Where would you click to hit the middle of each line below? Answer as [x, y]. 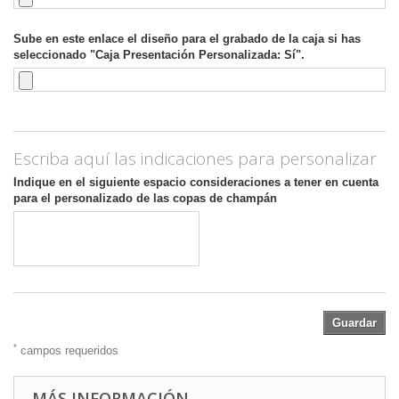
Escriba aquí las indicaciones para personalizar [195, 159]
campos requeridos [68, 350]
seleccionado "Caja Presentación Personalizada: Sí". [159, 55]
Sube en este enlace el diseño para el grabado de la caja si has [187, 39]
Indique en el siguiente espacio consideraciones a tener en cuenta [196, 182]
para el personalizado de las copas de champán [145, 198]
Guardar [354, 323]
